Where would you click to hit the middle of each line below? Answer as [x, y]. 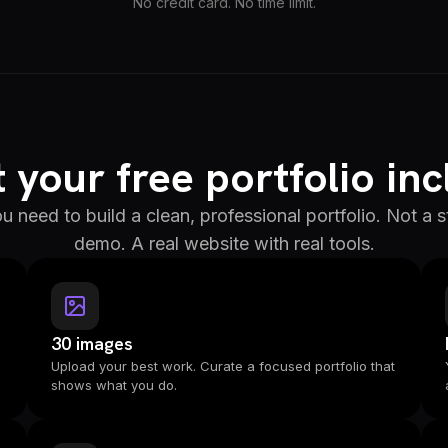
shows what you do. [113, 385]
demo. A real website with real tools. [224, 243]
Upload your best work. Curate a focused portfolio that [222, 366]
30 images [91, 343]
